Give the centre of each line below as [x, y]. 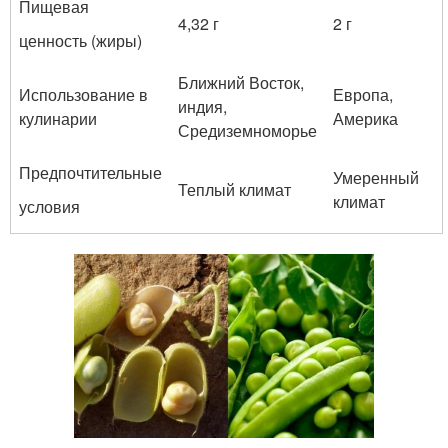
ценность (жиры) [80, 40]
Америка [365, 118]
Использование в [83, 94]
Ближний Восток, [241, 82]
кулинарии [58, 118]
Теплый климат [234, 189]
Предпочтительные [90, 172]
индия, [202, 106]
